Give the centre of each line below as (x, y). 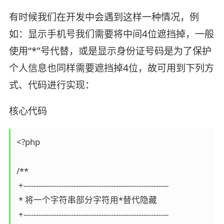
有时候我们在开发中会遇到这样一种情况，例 (104, 17)
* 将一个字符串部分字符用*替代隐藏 (86, 199)
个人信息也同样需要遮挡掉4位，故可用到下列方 (111, 68)
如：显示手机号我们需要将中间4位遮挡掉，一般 (111, 34)
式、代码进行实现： (51, 85)
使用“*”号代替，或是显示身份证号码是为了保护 (110, 51)
